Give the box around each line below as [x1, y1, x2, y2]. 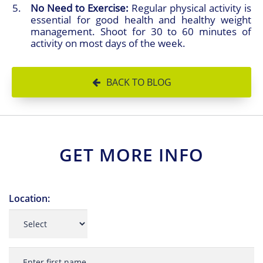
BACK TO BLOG [106, 76, 171, 89]
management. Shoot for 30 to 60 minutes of [31, 25, 251, 39]
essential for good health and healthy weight [31, 13, 251, 27]
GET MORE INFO [59, 143, 204, 167]
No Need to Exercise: [31, 1, 129, 15]
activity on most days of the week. [31, 36, 186, 50]
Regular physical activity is [129, 1, 251, 15]
